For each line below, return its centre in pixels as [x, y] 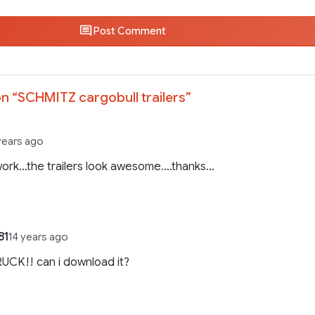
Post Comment [129, 31]
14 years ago [39, 237]
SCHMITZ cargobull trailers [102, 97]
